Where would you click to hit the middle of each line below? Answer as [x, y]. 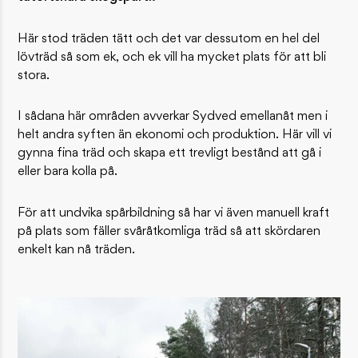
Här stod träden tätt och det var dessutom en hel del [169, 39]
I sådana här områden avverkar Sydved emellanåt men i [173, 117]
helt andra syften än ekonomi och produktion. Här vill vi [175, 135]
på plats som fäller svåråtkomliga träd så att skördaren [169, 232]
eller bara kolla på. [68, 172]
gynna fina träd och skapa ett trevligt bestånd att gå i [170, 154]
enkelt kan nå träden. [77, 251]
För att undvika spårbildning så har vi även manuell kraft [174, 214]
